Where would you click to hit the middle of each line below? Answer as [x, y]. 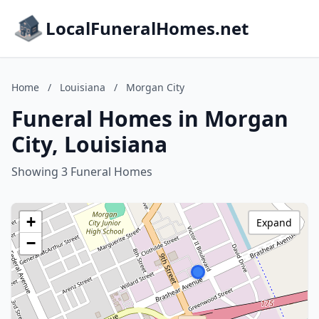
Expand [274, 223]
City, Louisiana [89, 144]
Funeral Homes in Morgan [150, 119]
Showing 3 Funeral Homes [82, 172]
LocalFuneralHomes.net [147, 28]
